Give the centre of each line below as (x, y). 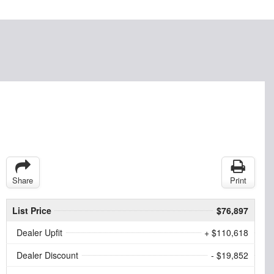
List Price (31, 210)
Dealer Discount (47, 255)
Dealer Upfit (39, 232)
